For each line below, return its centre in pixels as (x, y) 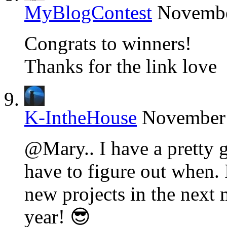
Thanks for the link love (121, 66)
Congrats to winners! (108, 44)
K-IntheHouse (81, 118)
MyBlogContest (88, 13)
